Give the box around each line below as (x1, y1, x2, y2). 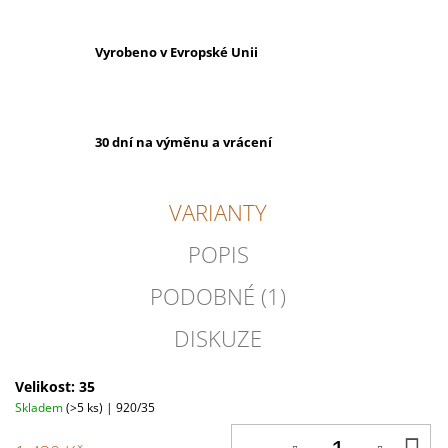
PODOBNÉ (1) (150, 281, 287, 312)
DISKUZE (174, 323, 263, 354)
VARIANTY (169, 197, 268, 228)
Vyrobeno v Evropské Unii (95, 43, 258, 62)
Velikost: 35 (15, 377, 95, 397)
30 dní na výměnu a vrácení (95, 133, 272, 152)
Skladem (15, 399, 66, 417)
